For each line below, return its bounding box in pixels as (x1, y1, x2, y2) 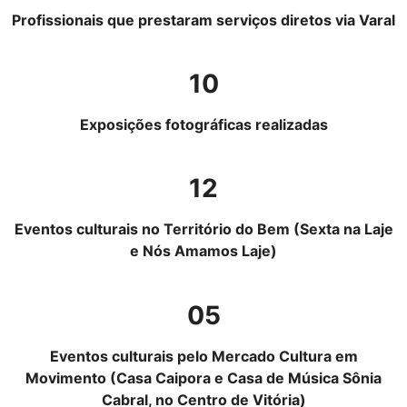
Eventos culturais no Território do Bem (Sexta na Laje (14, 220, 393, 239)
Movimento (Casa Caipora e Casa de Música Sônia (25, 368, 382, 387)
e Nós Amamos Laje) (130, 242, 277, 261)
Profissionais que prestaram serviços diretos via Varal (12, 10, 395, 29)
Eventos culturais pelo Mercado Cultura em (49, 346, 358, 365)
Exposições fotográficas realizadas (79, 114, 328, 134)
